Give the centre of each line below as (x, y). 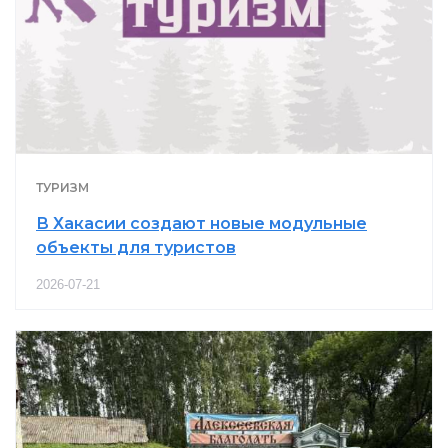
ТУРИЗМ (62, 187)
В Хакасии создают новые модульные (201, 223)
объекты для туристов (136, 247)
